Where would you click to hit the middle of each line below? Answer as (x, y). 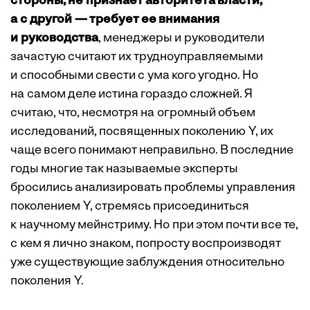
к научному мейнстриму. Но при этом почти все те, (154, 226)
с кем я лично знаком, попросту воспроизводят (146, 244)
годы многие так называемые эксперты (124, 170)
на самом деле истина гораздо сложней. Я (131, 95)
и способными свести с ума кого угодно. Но (134, 76)
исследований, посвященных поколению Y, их (142, 132)
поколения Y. (47, 282)
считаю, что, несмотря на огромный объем (133, 113)
